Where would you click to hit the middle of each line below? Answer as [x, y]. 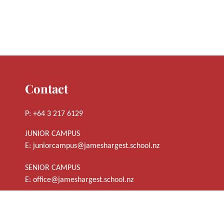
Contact [46, 89]
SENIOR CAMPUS [52, 168]
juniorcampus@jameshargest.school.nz [96, 146]
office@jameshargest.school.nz [83, 180]
